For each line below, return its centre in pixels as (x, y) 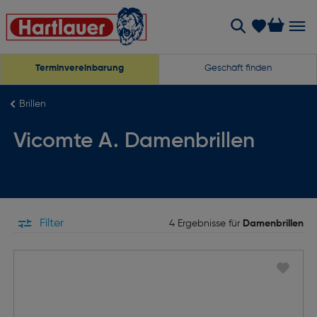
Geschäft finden (238, 68)
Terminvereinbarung (80, 68)
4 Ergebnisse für (205, 223)
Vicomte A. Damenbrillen (134, 142)
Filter (51, 224)
